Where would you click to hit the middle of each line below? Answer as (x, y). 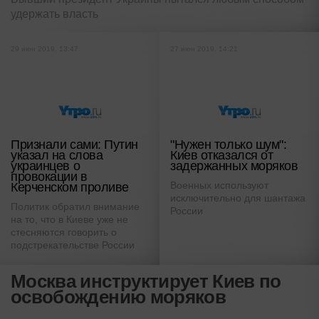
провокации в (49, 177)
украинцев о (46, 166)
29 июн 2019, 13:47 (45, 49)
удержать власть (54, 14)
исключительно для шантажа (238, 198)
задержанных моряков (234, 166)
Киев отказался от (222, 156)
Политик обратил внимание (75, 207)
